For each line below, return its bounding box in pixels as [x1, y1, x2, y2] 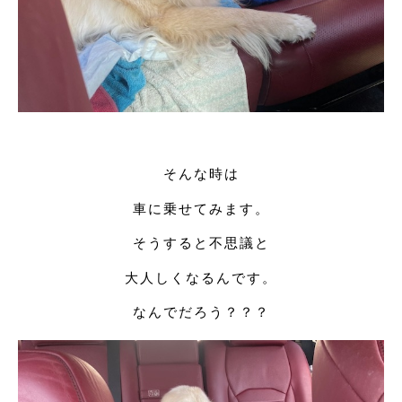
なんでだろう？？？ [132, 304, 270, 320]
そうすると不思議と [132, 235, 270, 251]
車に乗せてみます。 [132, 200, 270, 216]
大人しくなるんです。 [125, 269, 277, 285]
